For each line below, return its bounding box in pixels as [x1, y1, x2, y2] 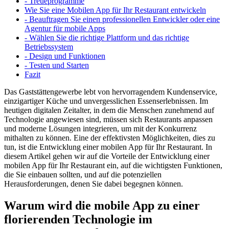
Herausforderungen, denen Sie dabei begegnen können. [4, 179, 183, 188]
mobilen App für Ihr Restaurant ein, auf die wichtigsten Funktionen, [4, 161, 222, 170]
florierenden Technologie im [4, 212, 152, 226]
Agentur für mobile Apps [25, 24, 105, 33]
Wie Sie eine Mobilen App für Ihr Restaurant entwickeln [25, 5, 206, 14]
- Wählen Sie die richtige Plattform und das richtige [25, 33, 189, 42]
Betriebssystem [25, 42, 73, 51]
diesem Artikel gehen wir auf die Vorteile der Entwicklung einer [4, 151, 210, 161]
